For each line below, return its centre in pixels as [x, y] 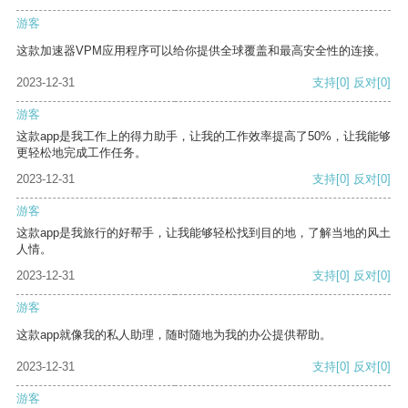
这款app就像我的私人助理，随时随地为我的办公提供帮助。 [174, 335]
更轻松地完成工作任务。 [82, 153]
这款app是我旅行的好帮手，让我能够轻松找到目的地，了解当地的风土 [204, 233]
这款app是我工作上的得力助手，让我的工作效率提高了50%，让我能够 [204, 137]
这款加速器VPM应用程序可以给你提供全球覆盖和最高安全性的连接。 [201, 51]
